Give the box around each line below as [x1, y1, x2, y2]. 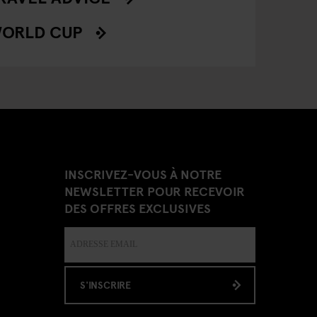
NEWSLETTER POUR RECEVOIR [64, 181, 245, 200]
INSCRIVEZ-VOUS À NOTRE [64, 164, 221, 183]
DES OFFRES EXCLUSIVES [64, 198, 211, 217]
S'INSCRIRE [80, 277, 131, 292]
